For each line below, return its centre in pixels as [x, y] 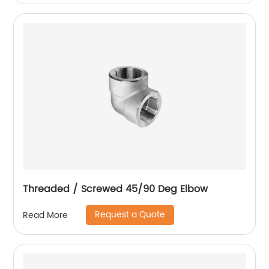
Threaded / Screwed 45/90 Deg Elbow [116, 189]
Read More [46, 215]
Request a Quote [130, 215]
